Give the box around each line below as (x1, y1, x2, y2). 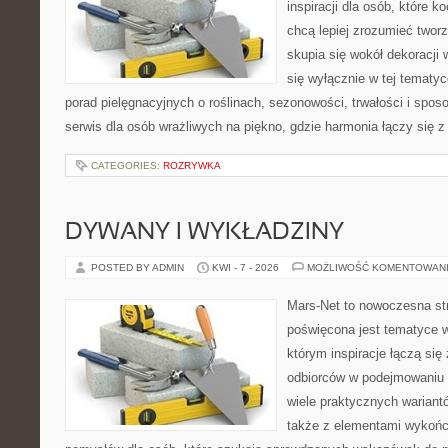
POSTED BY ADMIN (91, 262, 187, 273)
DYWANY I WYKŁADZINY (65, 222, 344, 244)
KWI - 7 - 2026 (212, 262, 279, 273)
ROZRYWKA (163, 160, 221, 171)
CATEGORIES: (91, 160, 163, 171)
